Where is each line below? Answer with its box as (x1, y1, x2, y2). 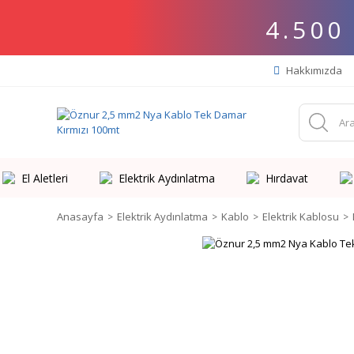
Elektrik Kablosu (262, 209, 339, 224)
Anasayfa (57, 209, 104, 224)
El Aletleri (21, 170, 68, 186)
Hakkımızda (284, 63, 342, 77)
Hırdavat (265, 170, 308, 186)
